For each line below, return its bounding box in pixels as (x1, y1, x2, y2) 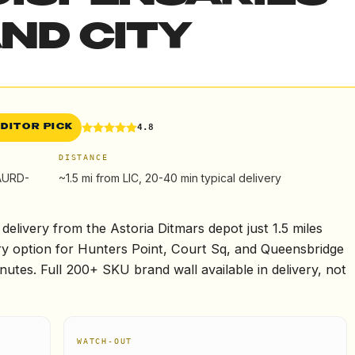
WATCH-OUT (77, 337, 133, 345)
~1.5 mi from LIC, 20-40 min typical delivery (59, 171, 281, 185)
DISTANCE (59, 153, 109, 162)
